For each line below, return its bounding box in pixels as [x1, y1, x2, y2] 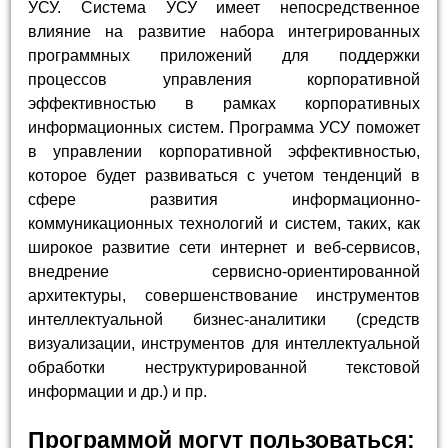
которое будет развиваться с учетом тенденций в [28, 166, 420, 184]
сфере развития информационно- [28, 190, 420, 208]
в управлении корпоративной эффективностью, [28, 142, 420, 160]
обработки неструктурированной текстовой [28, 358, 420, 376]
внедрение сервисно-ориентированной [28, 262, 420, 280]
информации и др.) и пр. [28, 382, 208, 400]
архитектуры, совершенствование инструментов [28, 286, 420, 304]
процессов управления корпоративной [28, 70, 420, 88]
